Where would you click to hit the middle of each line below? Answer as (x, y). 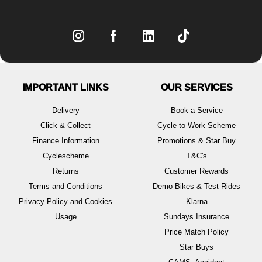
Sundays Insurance (196, 216)
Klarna (196, 201)
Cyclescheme (65, 156)
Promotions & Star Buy (196, 140)
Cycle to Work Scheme (196, 125)
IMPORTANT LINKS (65, 87)
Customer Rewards (196, 171)
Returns (65, 171)
